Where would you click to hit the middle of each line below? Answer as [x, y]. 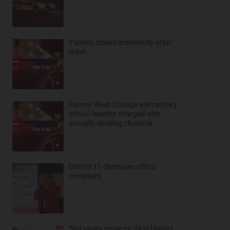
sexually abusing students [111, 123]
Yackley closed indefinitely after [120, 43]
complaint [85, 176]
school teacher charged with [115, 114]
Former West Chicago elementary [123, 105]
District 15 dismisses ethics [113, 167]
